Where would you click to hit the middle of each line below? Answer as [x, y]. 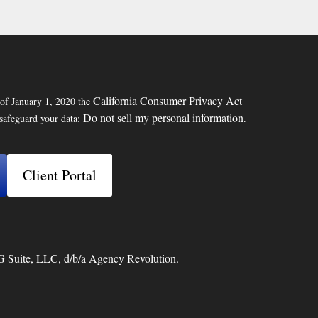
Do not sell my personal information [163, 118]
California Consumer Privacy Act [167, 101]
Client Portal [59, 175]
